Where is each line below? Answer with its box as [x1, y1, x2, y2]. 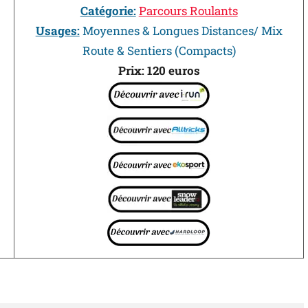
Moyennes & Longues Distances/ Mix [79, 22, 283, 38]
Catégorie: [80, 2, 136, 19]
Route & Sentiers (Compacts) [82, 42, 236, 58]
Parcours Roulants [138, 2, 238, 19]
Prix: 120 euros [118, 62, 200, 78]
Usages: [35, 22, 80, 38]
